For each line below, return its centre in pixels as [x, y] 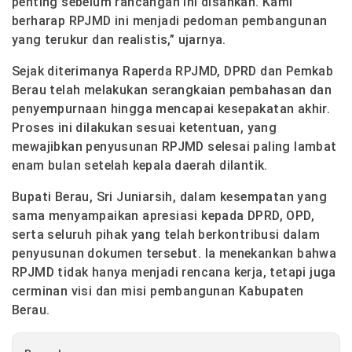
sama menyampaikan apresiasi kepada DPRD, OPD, [163, 215]
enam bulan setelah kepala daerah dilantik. [140, 165]
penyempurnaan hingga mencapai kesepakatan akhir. [171, 108]
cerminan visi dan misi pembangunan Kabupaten [158, 291]
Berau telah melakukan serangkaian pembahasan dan [172, 90]
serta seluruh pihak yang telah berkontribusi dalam [166, 234]
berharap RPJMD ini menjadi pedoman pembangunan [170, 20]
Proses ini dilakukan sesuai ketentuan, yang [145, 127]
